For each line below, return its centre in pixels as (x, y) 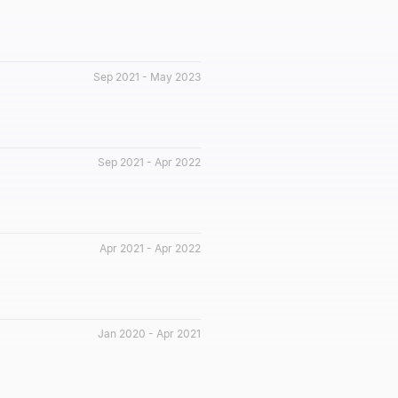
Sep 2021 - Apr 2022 (149, 162)
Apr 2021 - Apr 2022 (150, 248)
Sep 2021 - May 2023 (147, 76)
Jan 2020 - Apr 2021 (149, 334)
